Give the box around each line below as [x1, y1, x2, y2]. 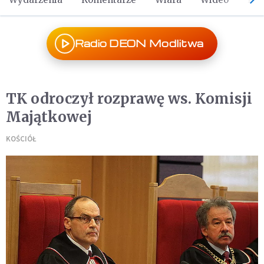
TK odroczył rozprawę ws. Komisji [6, 90, 252, 108]
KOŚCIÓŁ [6, 134, 37, 144]
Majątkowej [6, 108, 92, 126]
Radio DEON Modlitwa [74, 37, 204, 49]
